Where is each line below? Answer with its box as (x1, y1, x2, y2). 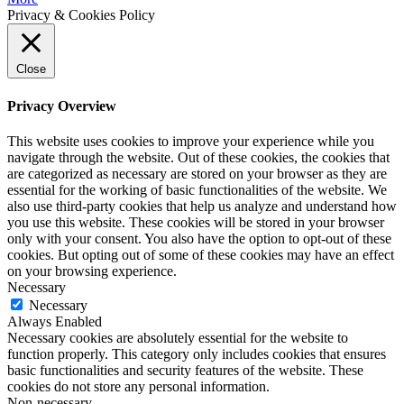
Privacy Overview (7, 97, 116, 114)
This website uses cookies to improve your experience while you (7, 133, 374, 149)
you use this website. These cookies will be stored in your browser (7, 215, 384, 230)
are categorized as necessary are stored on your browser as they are (7, 166, 387, 181)
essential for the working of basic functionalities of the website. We (7, 182, 387, 197)
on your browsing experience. (7, 263, 177, 279)
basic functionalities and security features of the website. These (7, 363, 363, 378)
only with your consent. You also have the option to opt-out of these (7, 231, 391, 246)
